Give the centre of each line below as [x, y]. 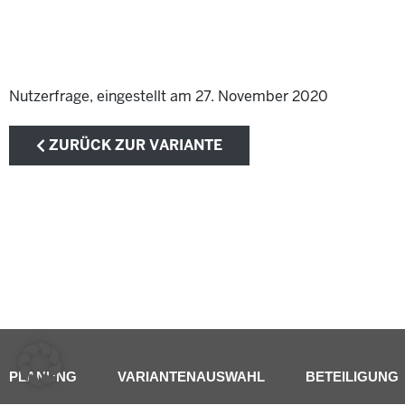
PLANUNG [43, 377]
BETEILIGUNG [352, 377]
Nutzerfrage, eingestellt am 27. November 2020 [169, 97]
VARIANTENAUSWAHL [191, 377]
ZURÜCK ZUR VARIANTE [133, 146]
